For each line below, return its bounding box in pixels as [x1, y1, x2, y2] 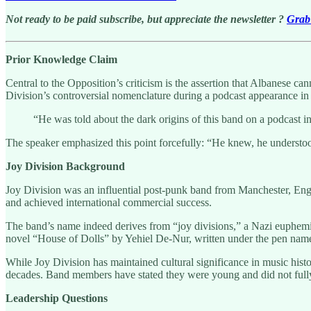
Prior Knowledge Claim [6, 53, 117, 65]
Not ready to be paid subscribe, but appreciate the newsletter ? [6, 12, 287, 25]
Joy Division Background [6, 160, 125, 172]
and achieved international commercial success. [6, 196, 212, 208]
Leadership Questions [6, 292, 108, 304]
